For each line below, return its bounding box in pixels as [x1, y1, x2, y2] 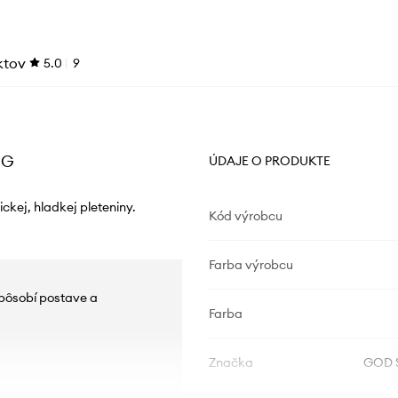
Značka [208, 354, 253, 370]
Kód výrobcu [208, 207, 283, 224]
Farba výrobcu [208, 256, 293, 273]
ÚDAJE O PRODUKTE [208, 152, 330, 169]
